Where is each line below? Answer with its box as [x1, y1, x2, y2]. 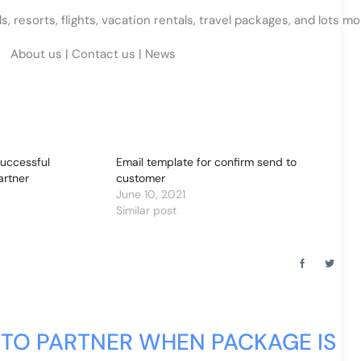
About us [10, 46, 62, 62]
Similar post [115, 203, 176, 218]
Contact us [71, 46, 135, 62]
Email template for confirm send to [115, 155, 297, 169]
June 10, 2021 [115, 187, 185, 201]
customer [115, 171, 165, 185]
